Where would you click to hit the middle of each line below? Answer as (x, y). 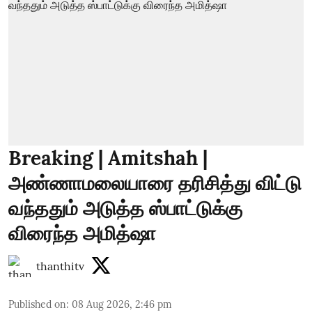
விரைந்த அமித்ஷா (82, 233)
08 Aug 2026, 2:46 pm (122, 304)
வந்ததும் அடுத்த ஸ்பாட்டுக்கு (125, 208)
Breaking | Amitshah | (108, 158)
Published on (37, 304)
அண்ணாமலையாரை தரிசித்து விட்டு (155, 183)
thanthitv (60, 266)
